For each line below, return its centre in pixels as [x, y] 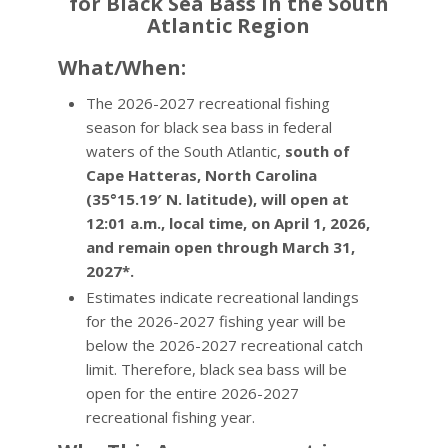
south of [317, 151]
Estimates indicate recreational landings [222, 297]
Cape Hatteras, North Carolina [201, 175]
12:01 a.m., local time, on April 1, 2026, [227, 223]
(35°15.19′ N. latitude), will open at [217, 199]
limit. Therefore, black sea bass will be [216, 369]
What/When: [121, 67]
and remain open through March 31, [220, 247]
